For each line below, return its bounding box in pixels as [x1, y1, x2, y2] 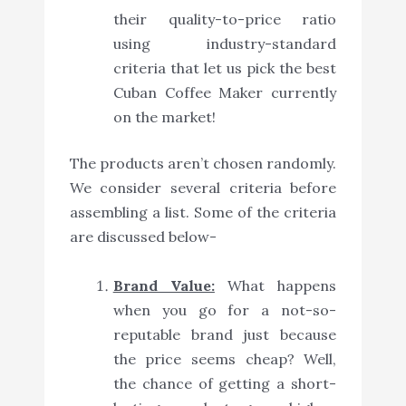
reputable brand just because [112, 325, 337, 344]
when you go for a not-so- [112, 301, 337, 320]
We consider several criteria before [69, 179, 337, 198]
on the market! [112, 108, 216, 127]
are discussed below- [69, 227, 217, 246]
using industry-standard [112, 34, 337, 53]
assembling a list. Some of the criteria [69, 203, 337, 222]
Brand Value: [112, 276, 215, 295]
